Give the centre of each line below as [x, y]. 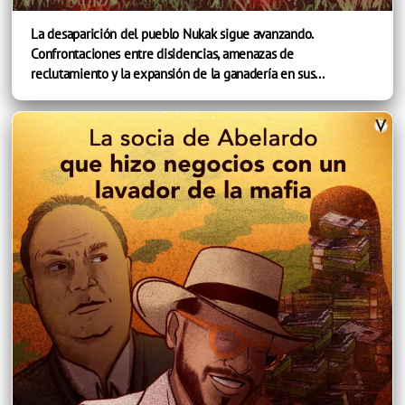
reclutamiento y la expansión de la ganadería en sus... [178, 74]
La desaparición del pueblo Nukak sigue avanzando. [172, 34]
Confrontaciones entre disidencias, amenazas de [162, 54]
